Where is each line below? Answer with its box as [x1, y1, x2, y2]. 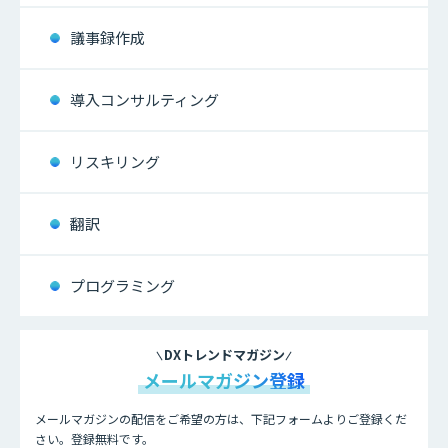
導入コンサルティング [70, 89, 219, 111]
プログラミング [70, 275, 175, 297]
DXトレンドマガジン [163, 345, 285, 365]
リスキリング [70, 151, 160, 173]
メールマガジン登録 [143, 367, 305, 394]
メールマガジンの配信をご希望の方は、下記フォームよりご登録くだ [35, 410, 407, 428]
